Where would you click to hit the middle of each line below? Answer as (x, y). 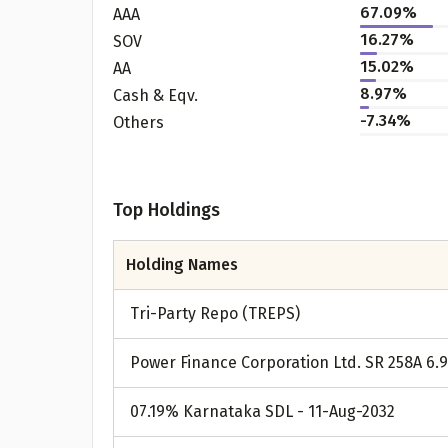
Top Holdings (166, 210)
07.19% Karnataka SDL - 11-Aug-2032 (262, 411)
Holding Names (182, 264)
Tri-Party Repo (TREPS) (215, 313)
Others (138, 122)
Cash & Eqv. (155, 95)
